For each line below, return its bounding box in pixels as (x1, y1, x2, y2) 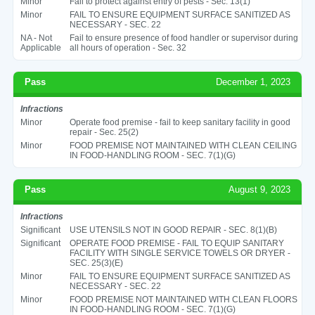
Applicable (20, 42, 61, 53)
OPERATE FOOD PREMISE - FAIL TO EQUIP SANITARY (69, 238, 284, 248)
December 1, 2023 (216, 76, 291, 87)
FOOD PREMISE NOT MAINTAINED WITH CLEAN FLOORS (69, 294, 297, 304)
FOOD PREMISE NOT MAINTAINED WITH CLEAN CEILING (69, 140, 297, 150)
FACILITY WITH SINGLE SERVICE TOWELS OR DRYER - (69, 247, 290, 258)
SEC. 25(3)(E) (69, 257, 123, 268)
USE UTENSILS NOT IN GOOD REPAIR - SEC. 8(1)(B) (69, 224, 277, 235)
